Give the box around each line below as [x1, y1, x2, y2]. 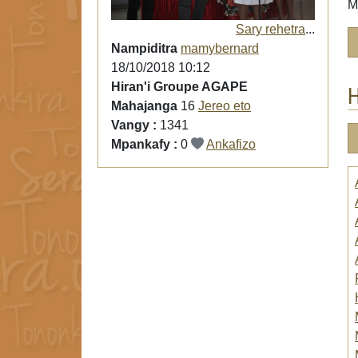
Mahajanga [111, 99, 177, 113]
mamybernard [181, 42, 259, 56]
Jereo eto [198, 99, 251, 113]
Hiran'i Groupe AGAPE [111, 80, 248, 94]
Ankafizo [206, 137, 256, 152]
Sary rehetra [236, 22, 306, 37]
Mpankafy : [111, 137, 181, 152]
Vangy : [111, 118, 160, 133]
